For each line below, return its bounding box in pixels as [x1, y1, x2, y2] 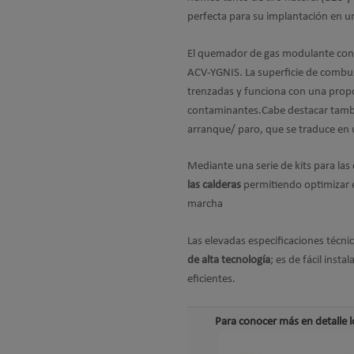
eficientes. [187, 273, 235, 285]
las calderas [187, 179, 241, 191]
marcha [187, 198, 223, 210]
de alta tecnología [187, 254, 270, 266]
